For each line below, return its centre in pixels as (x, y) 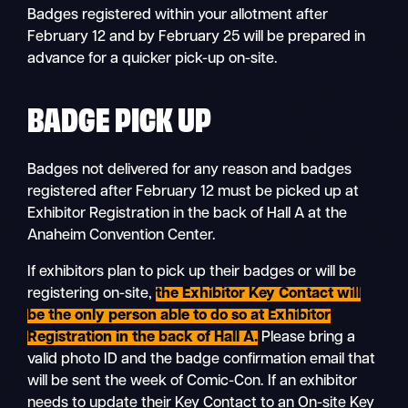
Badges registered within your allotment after (178, 16)
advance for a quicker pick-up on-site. (153, 60)
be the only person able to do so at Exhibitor (179, 316)
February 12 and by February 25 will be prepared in (197, 38)
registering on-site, (92, 294)
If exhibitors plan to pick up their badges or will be (192, 272)
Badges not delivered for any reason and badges (190, 170)
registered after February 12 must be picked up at (194, 192)
